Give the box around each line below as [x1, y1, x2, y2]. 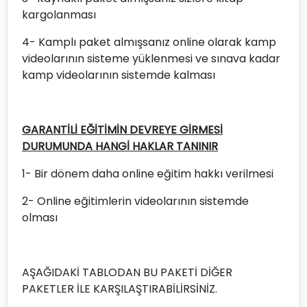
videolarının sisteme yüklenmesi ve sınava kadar [22, 51, 280, 66]
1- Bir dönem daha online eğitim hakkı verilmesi [22, 166, 273, 182]
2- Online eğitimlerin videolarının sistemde [22, 193, 249, 209]
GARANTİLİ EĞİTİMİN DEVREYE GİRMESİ [22, 122, 223, 138]
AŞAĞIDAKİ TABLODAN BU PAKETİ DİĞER [22, 265, 232, 280]
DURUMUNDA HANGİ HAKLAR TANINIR [22, 138, 218, 154]
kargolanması [22, 7, 99, 23]
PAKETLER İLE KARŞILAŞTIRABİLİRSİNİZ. [22, 281, 217, 297]
